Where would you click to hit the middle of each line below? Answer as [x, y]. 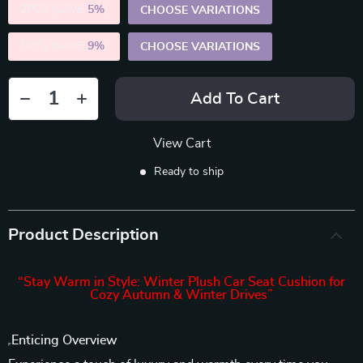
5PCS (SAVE [54, 46]
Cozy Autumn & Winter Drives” [181, 295]
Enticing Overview [64, 340]
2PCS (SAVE [54, 10]
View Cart [181, 143]
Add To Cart [235, 99]
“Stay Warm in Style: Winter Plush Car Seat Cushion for [181, 282]
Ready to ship [188, 172]
